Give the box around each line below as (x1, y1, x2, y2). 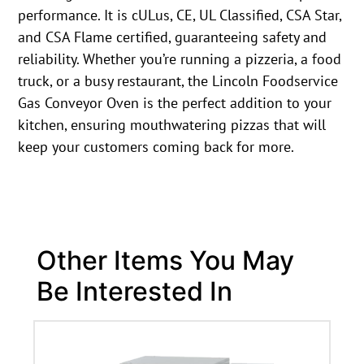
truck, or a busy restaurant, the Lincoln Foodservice (18, 71, 339, 90)
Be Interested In (36, 275, 232, 308)
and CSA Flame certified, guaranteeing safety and (18, 27, 327, 46)
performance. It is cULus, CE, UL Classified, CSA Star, (18, 5, 342, 24)
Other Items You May (36, 245, 294, 277)
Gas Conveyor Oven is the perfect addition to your (18, 93, 332, 112)
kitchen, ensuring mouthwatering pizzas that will (18, 115, 327, 134)
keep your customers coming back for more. (18, 136, 295, 156)
